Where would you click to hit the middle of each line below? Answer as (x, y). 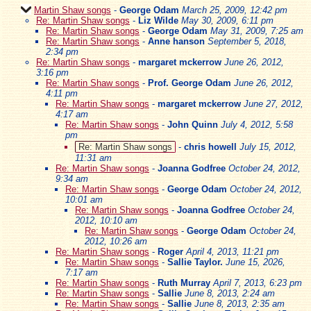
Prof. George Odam (190, 83)
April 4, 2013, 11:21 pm (233, 251)
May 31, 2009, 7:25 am (257, 31)
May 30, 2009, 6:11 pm (227, 20)
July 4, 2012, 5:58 (257, 124)
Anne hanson (176, 41)
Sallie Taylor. (195, 262)
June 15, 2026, (255, 262)
